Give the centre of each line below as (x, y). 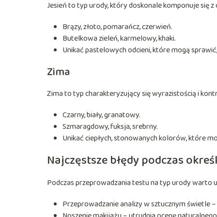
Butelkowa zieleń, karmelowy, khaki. (119, 38)
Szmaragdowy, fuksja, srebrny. (110, 126)
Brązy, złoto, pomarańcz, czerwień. (117, 27)
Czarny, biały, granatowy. (101, 115)
